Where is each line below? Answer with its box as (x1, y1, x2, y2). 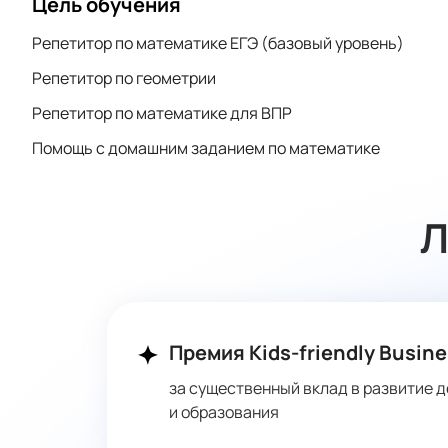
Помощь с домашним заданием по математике (31, 137, 380, 159)
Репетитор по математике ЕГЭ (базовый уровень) (31, 32, 404, 54)
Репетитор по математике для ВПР (31, 102, 292, 124)
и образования (168, 401, 279, 423)
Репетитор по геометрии (31, 67, 216, 89)
